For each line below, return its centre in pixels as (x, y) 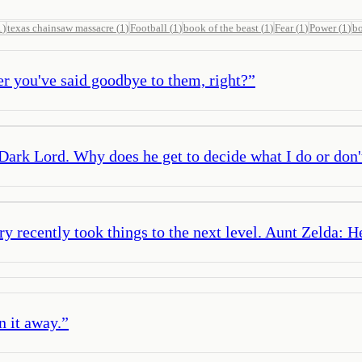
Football (149, 27)
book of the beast (221, 27)
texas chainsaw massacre (61, 27)
